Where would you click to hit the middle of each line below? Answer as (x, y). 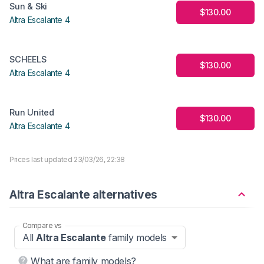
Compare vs (42, 226)
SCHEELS (28, 60)
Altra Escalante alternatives (83, 195)
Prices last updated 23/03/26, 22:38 (67, 160)
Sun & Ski (29, 6)
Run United (32, 113)
